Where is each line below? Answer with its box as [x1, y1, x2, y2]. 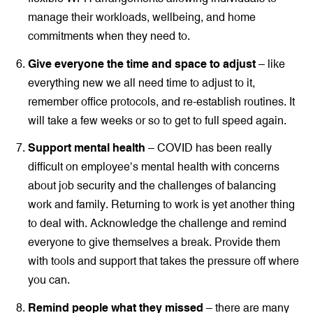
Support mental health [28, 140, 145, 155]
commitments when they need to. [28, 28, 190, 43]
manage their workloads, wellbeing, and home [28, 9, 256, 24]
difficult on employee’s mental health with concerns [28, 159, 279, 174]
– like [256, 56, 285, 71]
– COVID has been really [145, 140, 272, 155]
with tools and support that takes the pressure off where [28, 254, 299, 268]
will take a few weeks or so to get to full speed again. [28, 112, 286, 127]
